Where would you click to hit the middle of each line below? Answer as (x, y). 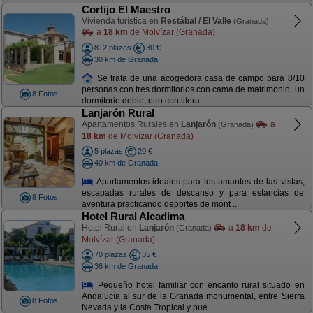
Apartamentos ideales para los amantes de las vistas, (199, 181)
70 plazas (110, 254)
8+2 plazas (112, 48)
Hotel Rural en (110, 228)
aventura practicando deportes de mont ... (160, 204)
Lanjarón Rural (118, 113)
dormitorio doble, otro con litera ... (145, 101)
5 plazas (108, 151)
